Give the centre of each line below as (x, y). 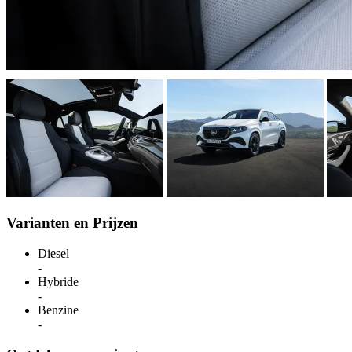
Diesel (53, 254)
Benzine (58, 310)
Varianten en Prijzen (72, 223)
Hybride (58, 282)
